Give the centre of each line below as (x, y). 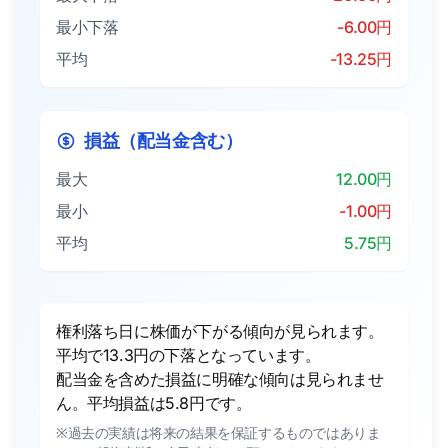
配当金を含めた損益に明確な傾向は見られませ (220, 379)
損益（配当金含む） (163, 140)
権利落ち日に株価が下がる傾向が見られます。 (220, 331)
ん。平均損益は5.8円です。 (154, 403)
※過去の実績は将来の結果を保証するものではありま (218, 432)
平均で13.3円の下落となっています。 (188, 355)
